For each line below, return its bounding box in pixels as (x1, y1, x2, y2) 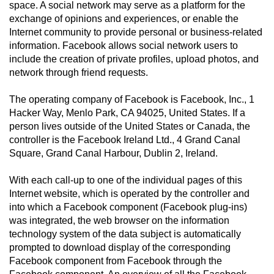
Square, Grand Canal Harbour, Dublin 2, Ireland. (9, 148, 218, 158)
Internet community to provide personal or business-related (9, 27, 262, 37)
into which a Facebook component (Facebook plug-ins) (9, 202, 247, 212)
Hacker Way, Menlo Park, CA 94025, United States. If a (9, 108, 245, 118)
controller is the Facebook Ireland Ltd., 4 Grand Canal (9, 135, 240, 145)
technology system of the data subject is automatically (9, 229, 241, 239)
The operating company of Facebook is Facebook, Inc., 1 (9, 94, 254, 105)
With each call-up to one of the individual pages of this (9, 175, 242, 185)
